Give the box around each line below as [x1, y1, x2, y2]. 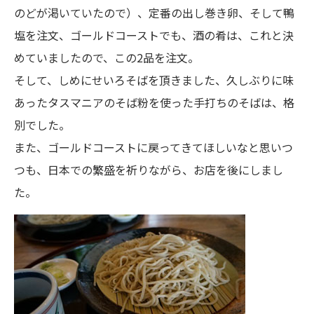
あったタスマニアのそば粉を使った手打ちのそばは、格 [14, 94, 294, 111]
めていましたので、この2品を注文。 [14, 49, 199, 66]
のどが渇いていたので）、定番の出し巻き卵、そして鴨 [14, 4, 294, 21]
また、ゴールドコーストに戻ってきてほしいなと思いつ [14, 139, 293, 156]
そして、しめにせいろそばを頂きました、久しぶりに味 [14, 71, 294, 88]
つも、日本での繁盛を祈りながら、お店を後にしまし [14, 161, 283, 178]
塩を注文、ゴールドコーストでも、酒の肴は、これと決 [14, 27, 294, 43]
